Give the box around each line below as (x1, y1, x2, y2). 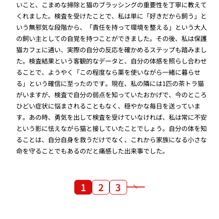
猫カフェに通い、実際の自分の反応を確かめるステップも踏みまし (16, 45, 207, 55)
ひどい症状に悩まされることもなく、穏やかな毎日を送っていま (16, 101, 201, 111)
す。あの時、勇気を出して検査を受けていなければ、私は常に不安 (16, 112, 207, 122)
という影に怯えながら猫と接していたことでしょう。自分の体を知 (16, 124, 207, 133)
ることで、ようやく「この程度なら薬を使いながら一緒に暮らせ (16, 67, 201, 77)
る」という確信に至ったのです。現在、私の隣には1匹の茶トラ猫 (16, 79, 204, 88)
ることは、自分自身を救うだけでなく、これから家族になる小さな (16, 135, 207, 145)
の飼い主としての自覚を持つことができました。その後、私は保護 (16, 34, 207, 44)
